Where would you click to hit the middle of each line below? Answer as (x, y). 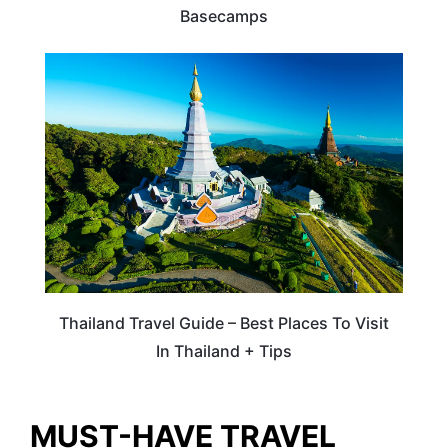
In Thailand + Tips (224, 351)
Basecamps (224, 16)
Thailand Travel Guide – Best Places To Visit (224, 323)
